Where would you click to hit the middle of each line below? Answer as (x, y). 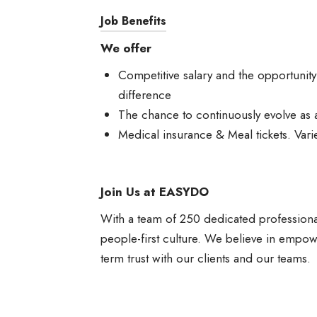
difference (145, 95)
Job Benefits (133, 21)
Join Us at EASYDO (155, 192)
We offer (126, 48)
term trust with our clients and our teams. (206, 258)
